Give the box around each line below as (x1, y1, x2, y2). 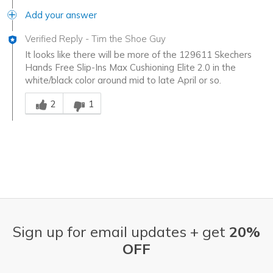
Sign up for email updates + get (13, 222, 229, 241)
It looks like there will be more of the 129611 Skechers (25, 49, 252, 61)
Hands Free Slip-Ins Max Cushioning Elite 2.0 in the (25, 62, 236, 74)
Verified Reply (25, 33, 83, 45)
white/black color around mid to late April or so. (25, 74, 221, 87)
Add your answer (25, 9, 97, 21)
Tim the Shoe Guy (91, 33, 166, 45)
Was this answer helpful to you (24, 87, 154, 99)
